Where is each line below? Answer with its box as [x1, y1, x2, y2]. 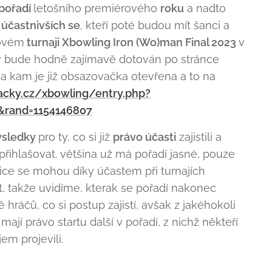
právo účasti [113, 131, 176, 143]
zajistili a [176, 131, 222, 143]
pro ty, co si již [38, 131, 113, 143]
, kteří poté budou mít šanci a [80, 19, 229, 32]
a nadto [184, 2, 226, 15]
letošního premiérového [33, 2, 160, 15]
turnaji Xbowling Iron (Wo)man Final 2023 [24, 36, 239, 49]
